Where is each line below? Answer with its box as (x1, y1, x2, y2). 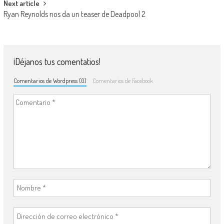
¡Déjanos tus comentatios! (13, 55, 100, 67)
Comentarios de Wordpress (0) (13, 76, 86, 84)
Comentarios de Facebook (92, 76, 153, 84)
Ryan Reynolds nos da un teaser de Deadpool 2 (3, 8, 145, 19)
